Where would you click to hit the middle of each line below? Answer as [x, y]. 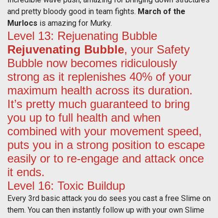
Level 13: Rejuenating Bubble [82, 36]
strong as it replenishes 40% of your [99, 77]
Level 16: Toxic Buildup [66, 186]
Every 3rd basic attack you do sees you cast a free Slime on [109, 199]
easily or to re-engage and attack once [106, 159]
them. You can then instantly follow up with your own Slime [106, 210]
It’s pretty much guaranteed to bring [99, 104]
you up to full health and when [84, 118]
